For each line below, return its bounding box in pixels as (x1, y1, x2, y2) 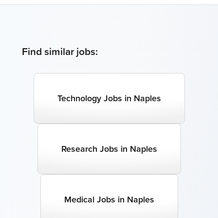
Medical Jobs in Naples (64, 193, 154, 205)
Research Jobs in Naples (61, 143, 157, 155)
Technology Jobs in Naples (57, 92, 161, 104)
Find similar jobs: (21, 44, 98, 58)
